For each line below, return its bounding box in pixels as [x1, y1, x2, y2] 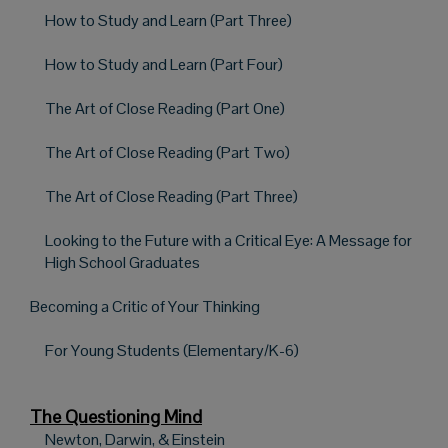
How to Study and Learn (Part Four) [45, 53, 283, 75]
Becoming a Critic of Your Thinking [30, 295, 263, 317]
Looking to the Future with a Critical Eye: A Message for [45, 229, 412, 251]
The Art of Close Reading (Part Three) [45, 185, 298, 207]
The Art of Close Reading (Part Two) [45, 141, 290, 163]
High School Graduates [45, 251, 200, 273]
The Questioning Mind [30, 404, 202, 428]
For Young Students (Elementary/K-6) [45, 339, 299, 361]
